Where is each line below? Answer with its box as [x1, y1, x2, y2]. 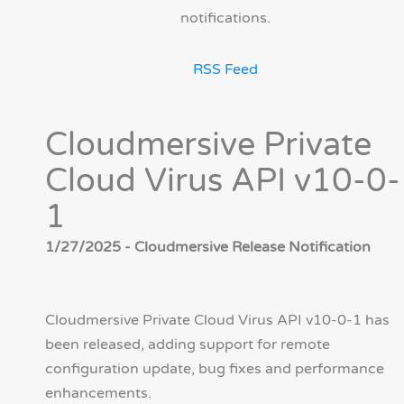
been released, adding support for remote [45, 335, 330, 354]
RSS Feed [193, 60, 258, 79]
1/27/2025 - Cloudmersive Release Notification [45, 238, 371, 257]
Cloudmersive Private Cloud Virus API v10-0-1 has [45, 311, 390, 330]
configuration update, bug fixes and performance [45, 360, 384, 379]
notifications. [180, 9, 271, 28]
